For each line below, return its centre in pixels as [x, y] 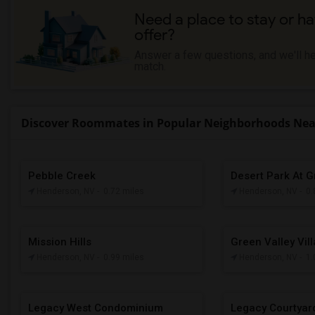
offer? [155, 34]
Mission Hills [60, 242]
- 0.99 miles [121, 257]
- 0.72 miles [121, 191]
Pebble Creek [62, 175]
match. [150, 66]
